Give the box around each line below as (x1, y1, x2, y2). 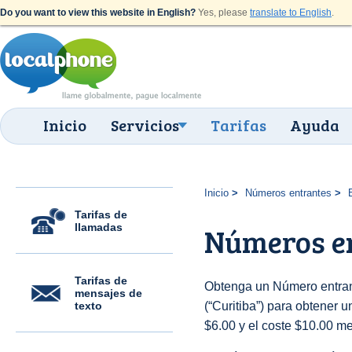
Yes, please (196, 7, 250, 18)
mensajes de (75, 287, 142, 299)
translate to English (250, 7, 332, 18)
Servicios (111, 114, 179, 136)
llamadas (75, 221, 123, 233)
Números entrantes (244, 187, 332, 199)
